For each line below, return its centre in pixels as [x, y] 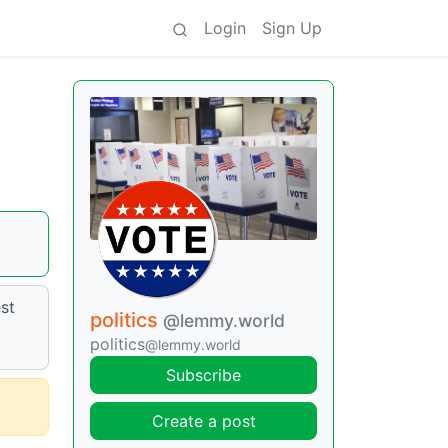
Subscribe [203, 375]
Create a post [203, 421]
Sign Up [292, 28]
